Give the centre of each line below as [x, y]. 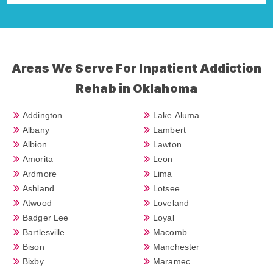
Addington [42, 115]
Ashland [38, 188]
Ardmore [40, 173]
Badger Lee [46, 217]
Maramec [172, 261]
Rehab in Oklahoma [136, 88]
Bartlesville [44, 232]
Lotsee [166, 188]
